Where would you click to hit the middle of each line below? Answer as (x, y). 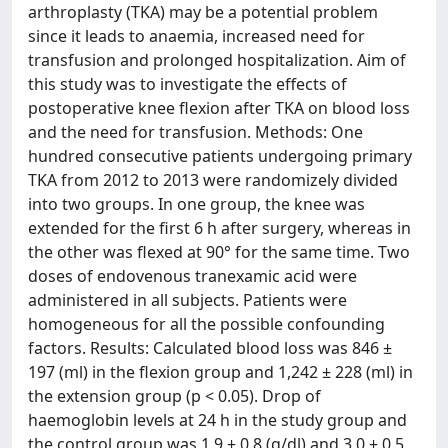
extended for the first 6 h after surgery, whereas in (219, 228)
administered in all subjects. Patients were (187, 300)
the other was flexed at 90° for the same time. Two (219, 252)
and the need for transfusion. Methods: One (195, 132)
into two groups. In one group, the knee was (196, 204)
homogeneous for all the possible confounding (206, 324)
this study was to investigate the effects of (187, 84)
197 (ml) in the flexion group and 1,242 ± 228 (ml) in (220, 372)
